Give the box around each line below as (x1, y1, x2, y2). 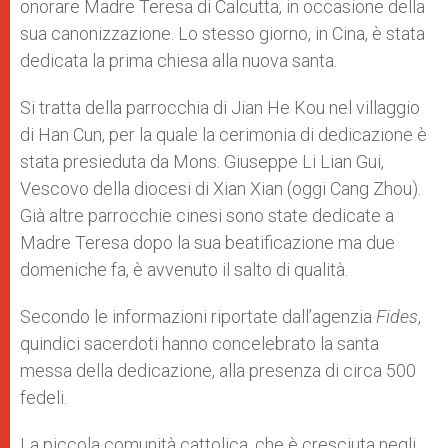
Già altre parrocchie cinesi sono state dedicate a (20, 204, 394, 226)
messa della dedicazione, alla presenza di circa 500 (20, 359, 416, 381)
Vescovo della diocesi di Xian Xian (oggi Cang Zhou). (20, 177, 421, 199)
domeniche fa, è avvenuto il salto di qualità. (20, 258, 348, 280)
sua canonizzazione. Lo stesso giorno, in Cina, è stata (20, 22, 425, 44)
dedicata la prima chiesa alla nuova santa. (20, 49, 337, 71)
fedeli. (20, 386, 67, 408)
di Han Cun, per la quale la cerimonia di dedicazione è (20, 123, 427, 145)
